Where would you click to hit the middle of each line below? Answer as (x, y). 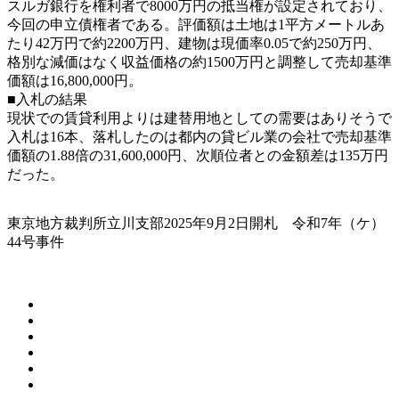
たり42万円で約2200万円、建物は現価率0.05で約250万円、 (194, 43)
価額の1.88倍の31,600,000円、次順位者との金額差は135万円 (198, 155)
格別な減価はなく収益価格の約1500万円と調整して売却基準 (199, 61)
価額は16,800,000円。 (75, 80)
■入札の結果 (47, 99)
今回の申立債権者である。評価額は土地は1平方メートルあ (196, 24)
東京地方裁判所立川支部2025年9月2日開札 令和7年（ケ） (196, 223)
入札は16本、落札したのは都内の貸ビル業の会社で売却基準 (199, 136)
